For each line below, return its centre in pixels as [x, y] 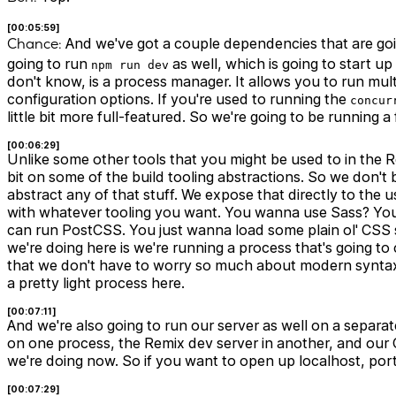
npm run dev [130, 65]
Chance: [34, 44]
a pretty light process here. [96, 283]
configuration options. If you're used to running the [179, 99]
